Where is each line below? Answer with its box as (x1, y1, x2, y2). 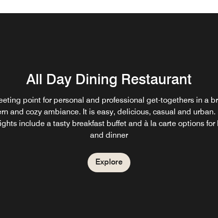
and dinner (90, 130, 128, 140)
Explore (95, 157, 123, 166)
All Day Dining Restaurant (26, 70, 192, 88)
